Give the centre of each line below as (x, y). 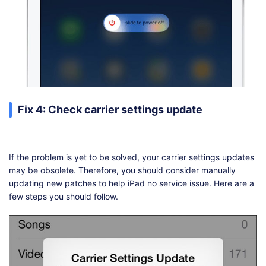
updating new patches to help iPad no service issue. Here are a (132, 183)
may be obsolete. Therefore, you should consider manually (122, 170)
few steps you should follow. (64, 197)
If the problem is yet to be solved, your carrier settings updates (132, 157)
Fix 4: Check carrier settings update (110, 110)
